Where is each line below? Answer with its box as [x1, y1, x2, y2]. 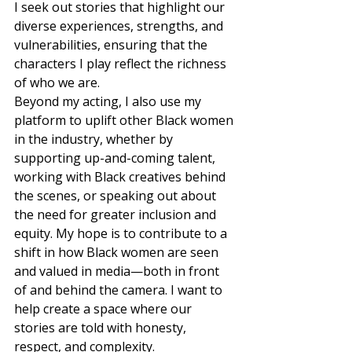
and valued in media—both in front [14, 262, 222, 280]
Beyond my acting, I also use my [14, 93, 204, 110]
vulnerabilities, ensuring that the [14, 36, 211, 53]
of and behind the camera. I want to [14, 281, 225, 299]
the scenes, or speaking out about [14, 187, 219, 204]
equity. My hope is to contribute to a [14, 225, 230, 242]
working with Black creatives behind [14, 168, 229, 185]
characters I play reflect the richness [14, 55, 229, 72]
